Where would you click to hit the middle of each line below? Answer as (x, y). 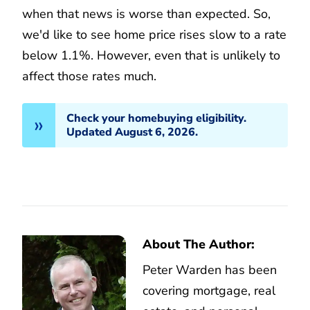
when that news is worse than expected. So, (146, 13)
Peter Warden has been (210, 270)
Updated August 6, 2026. (132, 132)
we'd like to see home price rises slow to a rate (154, 34)
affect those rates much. (89, 76)
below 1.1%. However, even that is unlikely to (151, 55)
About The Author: (199, 244)
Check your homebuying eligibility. (156, 118)
